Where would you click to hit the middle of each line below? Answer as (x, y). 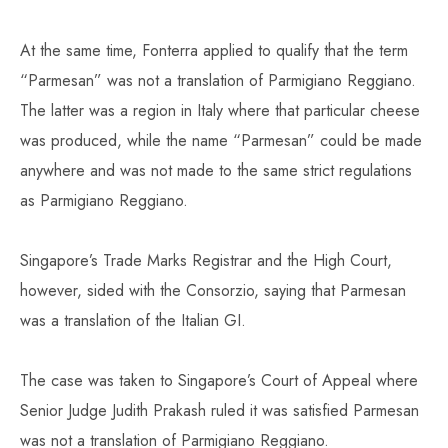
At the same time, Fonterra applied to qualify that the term (214, 51)
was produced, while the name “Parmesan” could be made (221, 141)
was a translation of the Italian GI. (133, 321)
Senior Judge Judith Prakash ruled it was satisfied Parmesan (219, 411)
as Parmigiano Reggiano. (104, 201)
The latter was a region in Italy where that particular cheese (220, 111)
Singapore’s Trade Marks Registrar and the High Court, (206, 261)
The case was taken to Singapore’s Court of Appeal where (219, 381)
